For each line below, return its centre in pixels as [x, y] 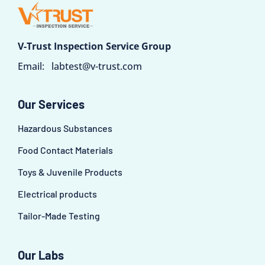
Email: [35, 66]
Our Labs [41, 255]
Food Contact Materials [65, 150]
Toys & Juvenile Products [70, 172]
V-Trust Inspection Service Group [94, 46]
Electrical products [57, 193]
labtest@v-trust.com [97, 66]
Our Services [51, 104]
